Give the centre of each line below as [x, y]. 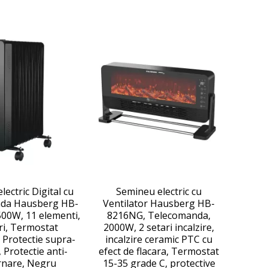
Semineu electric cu [159, 191]
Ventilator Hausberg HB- [159, 203]
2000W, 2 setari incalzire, [159, 227]
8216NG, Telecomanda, [159, 215]
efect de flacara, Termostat [159, 251]
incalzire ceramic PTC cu [159, 239]
